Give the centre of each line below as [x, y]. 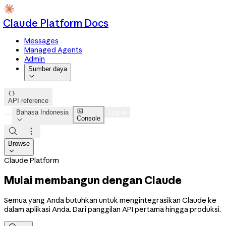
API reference [28, 101]
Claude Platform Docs [56, 23]
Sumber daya [48, 69]
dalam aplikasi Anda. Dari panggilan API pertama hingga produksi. [112, 209]
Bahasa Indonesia [42, 112]
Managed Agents [53, 50]
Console [89, 118]
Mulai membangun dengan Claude [93, 180]
